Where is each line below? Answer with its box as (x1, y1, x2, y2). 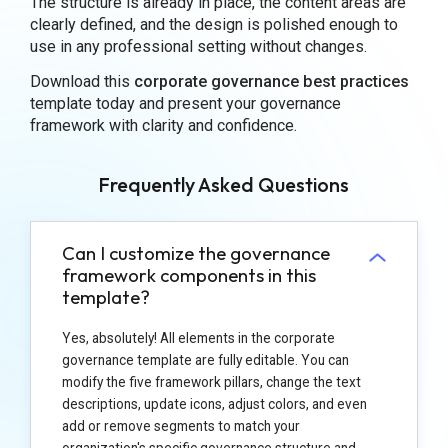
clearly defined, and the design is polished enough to (29, 15, 398, 35)
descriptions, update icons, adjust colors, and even (61, 395, 367, 412)
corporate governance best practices (133, 71, 409, 91)
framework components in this (61, 262, 316, 287)
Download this (29, 71, 134, 91)
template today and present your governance (29, 93, 341, 113)
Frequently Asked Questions (98, 172, 350, 198)
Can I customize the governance (61, 240, 330, 265)
